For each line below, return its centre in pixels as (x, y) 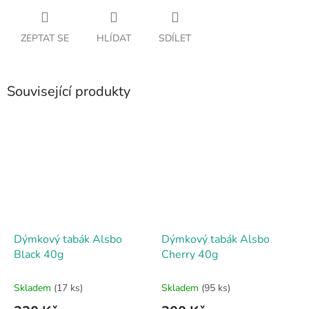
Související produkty (69, 92)
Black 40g (39, 254)
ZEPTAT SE (45, 39)
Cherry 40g (190, 254)
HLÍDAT (114, 39)
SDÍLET (175, 39)
